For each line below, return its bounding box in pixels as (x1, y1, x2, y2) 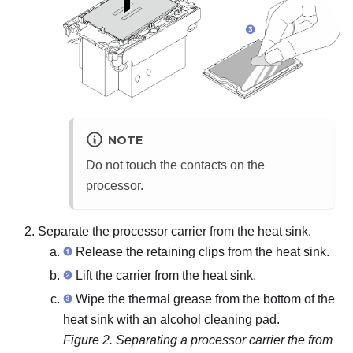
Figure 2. (63, 333, 116, 347)
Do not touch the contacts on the (86, 158, 265, 172)
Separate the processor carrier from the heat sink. (38, 224, 311, 238)
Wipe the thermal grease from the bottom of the (72, 292, 335, 306)
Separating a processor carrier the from (116, 333, 333, 347)
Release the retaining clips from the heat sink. (72, 244, 329, 258)
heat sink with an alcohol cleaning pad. (63, 312, 280, 326)
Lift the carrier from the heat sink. (72, 268, 256, 282)
